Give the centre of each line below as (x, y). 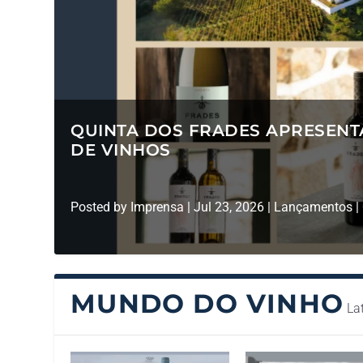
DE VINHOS (121, 150)
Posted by (101, 207)
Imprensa (158, 207)
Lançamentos (314, 207)
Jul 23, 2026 (229, 207)
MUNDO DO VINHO (207, 304)
